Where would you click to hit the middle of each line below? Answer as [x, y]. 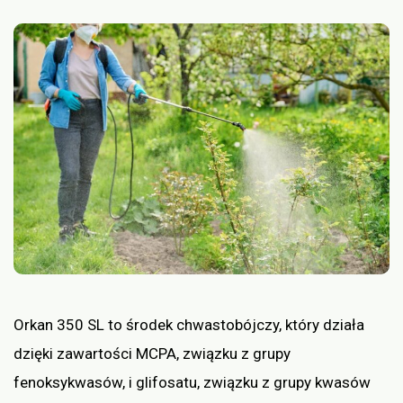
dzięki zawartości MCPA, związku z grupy [152, 353]
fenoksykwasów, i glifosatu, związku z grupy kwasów [192, 382]
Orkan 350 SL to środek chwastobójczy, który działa [189, 324]
